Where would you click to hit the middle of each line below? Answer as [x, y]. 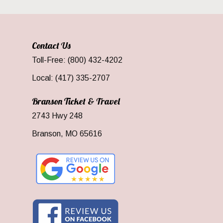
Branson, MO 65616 [67, 133]
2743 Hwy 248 [57, 115]
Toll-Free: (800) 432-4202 [77, 60]
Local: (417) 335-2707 [71, 78]
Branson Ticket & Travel [76, 101]
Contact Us [51, 45]
